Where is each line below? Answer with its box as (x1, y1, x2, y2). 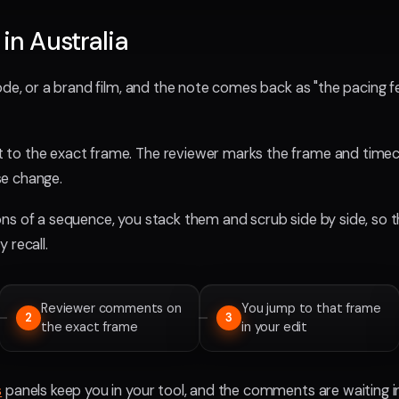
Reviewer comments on (41, 300, 182, 316)
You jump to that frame (241, 300, 381, 316)
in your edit (241, 319, 308, 335)
